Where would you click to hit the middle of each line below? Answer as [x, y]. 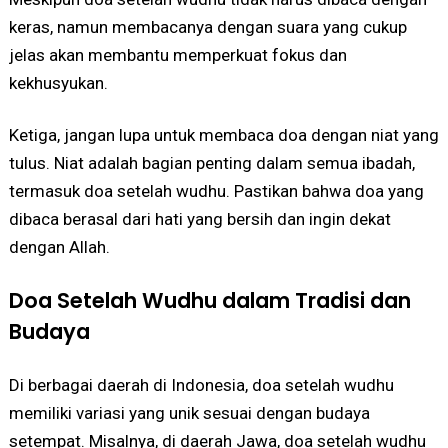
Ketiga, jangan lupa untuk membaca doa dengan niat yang [223, 134]
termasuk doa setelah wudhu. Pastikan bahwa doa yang [216, 190]
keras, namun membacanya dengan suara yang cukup [207, 26]
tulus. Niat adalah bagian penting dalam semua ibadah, [211, 162]
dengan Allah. [59, 246]
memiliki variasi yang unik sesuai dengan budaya [189, 412]
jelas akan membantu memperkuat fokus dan [177, 54]
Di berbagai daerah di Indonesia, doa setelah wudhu [201, 384]
